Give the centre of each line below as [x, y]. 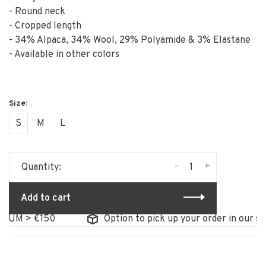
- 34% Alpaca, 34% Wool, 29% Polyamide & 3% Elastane [130, 40]
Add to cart [46, 198]
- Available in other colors [64, 54]
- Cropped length [45, 26]
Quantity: [41, 167]
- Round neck [37, 12]
